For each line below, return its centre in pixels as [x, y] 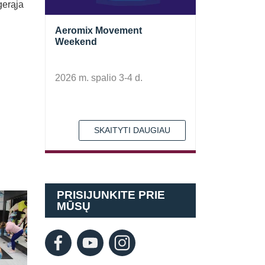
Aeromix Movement [98, 30]
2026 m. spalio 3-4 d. [99, 78]
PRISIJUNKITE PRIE [111, 195]
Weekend [76, 42]
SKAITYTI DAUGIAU [132, 130]
